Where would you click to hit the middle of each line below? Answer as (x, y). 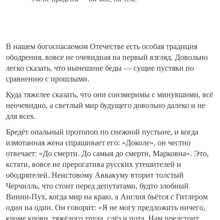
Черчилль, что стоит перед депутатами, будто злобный (97, 186)
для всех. (21, 116)
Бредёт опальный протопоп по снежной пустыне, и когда (102, 132)
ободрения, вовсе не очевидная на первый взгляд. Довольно (107, 57)
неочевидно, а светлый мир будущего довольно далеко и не (106, 106)
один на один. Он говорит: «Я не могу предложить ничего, (106, 208)
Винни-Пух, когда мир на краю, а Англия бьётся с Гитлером (107, 197)
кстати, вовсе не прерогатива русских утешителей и (94, 165)
